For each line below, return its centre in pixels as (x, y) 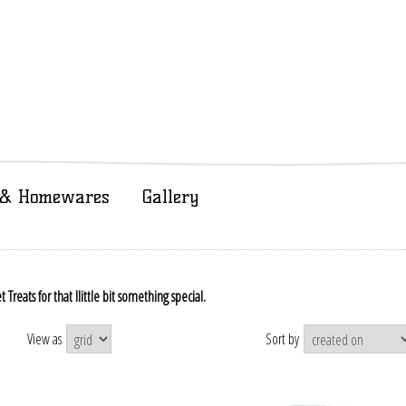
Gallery (170, 197)
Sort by (282, 339)
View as (44, 339)
